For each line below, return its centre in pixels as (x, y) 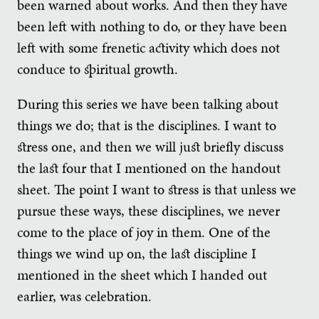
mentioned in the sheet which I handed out (142, 274)
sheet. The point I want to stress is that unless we (157, 189)
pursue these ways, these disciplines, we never (148, 210)
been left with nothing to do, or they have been (152, 26)
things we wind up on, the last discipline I (137, 253)
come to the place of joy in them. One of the (144, 232)
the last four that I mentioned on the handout (149, 168)
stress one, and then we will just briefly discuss (150, 146)
